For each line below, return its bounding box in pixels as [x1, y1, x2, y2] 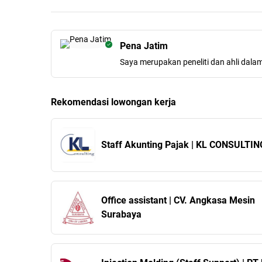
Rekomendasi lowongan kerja [51, 96, 176, 108]
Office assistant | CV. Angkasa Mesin [101, 195, 255, 206]
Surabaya [101, 209, 142, 220]
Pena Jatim [120, 40, 168, 51]
